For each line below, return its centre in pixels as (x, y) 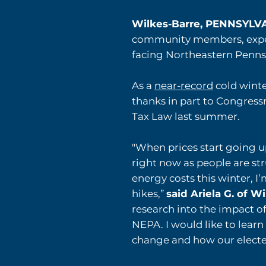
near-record (184, 86)
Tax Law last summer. (186, 117)
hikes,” (149, 194)
